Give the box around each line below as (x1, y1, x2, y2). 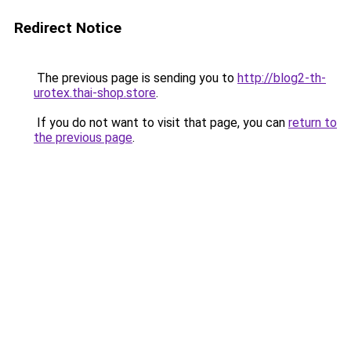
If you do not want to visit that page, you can (34, 115, 288, 130)
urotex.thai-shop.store (34, 85, 156, 100)
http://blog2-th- (237, 71, 326, 85)
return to (288, 115, 337, 130)
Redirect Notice (14, 19, 121, 37)
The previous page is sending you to (34, 71, 237, 85)
